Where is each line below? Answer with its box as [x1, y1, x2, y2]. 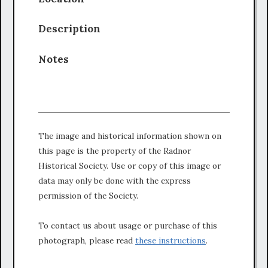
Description [38, 22, 110, 36]
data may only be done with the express [38, 175, 191, 186]
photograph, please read [38, 234, 135, 246]
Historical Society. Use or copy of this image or [38, 160, 221, 171]
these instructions [135, 234, 206, 246]
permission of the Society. [38, 190, 138, 201]
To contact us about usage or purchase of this [38, 220, 217, 231]
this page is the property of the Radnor [38, 145, 191, 156]
